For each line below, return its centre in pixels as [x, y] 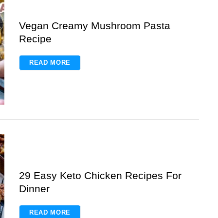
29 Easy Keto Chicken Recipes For [100, 175]
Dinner [34, 188]
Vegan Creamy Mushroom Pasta [95, 25]
